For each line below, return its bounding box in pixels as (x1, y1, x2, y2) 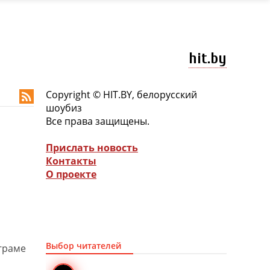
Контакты (46, 154, 96, 168)
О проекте (46, 168, 96, 181)
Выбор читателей (46, 240, 121, 252)
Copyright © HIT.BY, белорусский (46, 88, 197, 101)
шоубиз (46, 101, 82, 115)
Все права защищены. (46, 115, 149, 128)
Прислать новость (46, 141, 138, 154)
